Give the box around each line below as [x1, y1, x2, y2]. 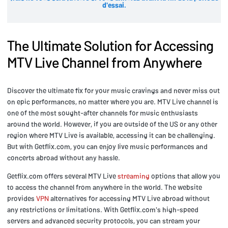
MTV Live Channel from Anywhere [7, 53, 202, 71]
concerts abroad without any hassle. [7, 153, 120, 162]
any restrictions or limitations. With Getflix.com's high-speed [7, 205, 198, 214]
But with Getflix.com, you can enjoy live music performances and [7, 142, 208, 151]
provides [7, 194, 36, 203]
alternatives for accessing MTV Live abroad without [49, 194, 210, 203]
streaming [118, 172, 150, 181]
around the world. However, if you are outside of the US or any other [7, 120, 217, 129]
